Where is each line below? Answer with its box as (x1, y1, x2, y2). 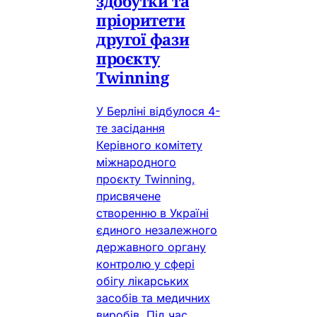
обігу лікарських (96, 273, 189, 288)
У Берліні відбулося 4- (96, 103, 220, 118)
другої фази (96, 28, 190, 50)
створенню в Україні (96, 205, 209, 220)
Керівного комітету (96, 137, 202, 152)
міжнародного (96, 154, 176, 169)
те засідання (96, 120, 165, 135)
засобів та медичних (96, 290, 210, 305)
